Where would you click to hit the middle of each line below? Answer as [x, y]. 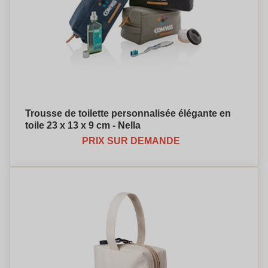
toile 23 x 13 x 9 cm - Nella [83, 125]
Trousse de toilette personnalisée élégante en [128, 113]
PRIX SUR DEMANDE [131, 141]
